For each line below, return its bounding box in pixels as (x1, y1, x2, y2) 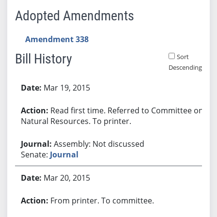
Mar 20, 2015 (43, 172, 90, 183)
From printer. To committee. (50, 195, 154, 206)
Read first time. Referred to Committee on (50, 105, 203, 116)
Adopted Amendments (15, 7, 134, 24)
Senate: (20, 149, 50, 160)
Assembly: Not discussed (53, 138, 144, 149)
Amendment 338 (25, 33, 89, 45)
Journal (49, 149, 78, 160)
